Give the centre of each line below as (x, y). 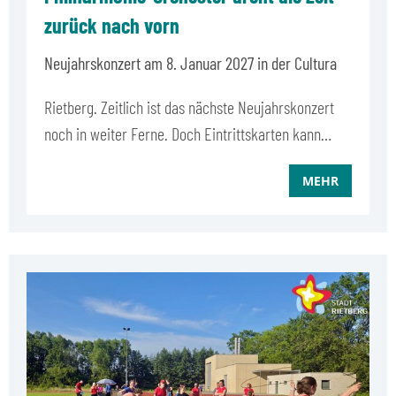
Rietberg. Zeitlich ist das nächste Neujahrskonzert (189, 107)
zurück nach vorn (112, 25)
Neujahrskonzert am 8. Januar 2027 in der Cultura (190, 62)
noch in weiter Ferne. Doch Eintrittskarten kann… (188, 133)
